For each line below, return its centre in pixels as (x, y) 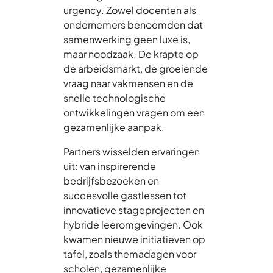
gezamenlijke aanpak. (114, 127)
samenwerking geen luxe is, (127, 39)
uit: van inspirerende (110, 166)
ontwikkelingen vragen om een (134, 112)
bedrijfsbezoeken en (111, 180)
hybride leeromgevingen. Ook (133, 224)
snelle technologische (115, 97)
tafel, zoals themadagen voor (130, 253)
